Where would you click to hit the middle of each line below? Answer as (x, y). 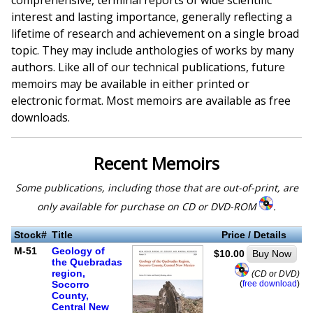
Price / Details (254, 234)
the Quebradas (87, 262)
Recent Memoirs (156, 163)
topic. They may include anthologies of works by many (153, 50)
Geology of (78, 250)
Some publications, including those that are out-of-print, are (156, 187)
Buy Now (272, 253)
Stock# (30, 234)
